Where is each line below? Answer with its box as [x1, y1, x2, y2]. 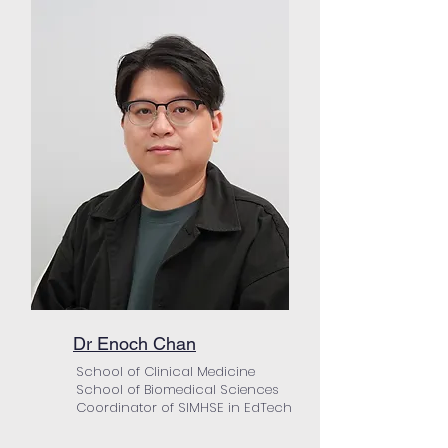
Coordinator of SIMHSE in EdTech [76, 398, 292, 417]
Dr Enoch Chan [73, 333, 196, 354]
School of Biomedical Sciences [76, 380, 279, 399]
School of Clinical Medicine [76, 362, 259, 381]
